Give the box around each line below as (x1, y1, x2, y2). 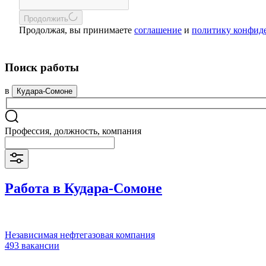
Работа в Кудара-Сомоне (5, 180, 162, 196)
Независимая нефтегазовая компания (5, 229, 155, 240)
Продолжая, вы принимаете (19, 25, 134, 35)
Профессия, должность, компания (5, 126, 141, 137)
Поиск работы (5, 61, 79, 74)
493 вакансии (5, 240, 59, 251)
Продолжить (24, 14, 68, 23)
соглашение (134, 25, 182, 35)
